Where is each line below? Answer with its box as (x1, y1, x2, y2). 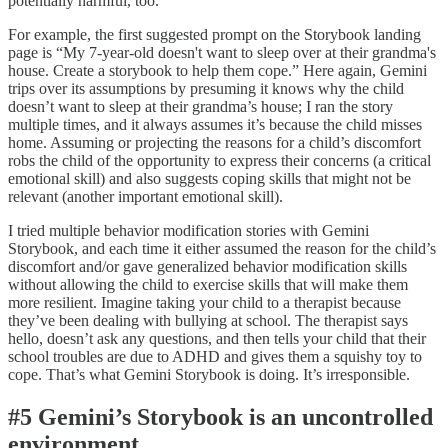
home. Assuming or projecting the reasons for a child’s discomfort (8, 133, 421, 151)
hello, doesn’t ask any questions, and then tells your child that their (8, 329, 426, 347)
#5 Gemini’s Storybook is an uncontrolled (8, 403, 433, 430)
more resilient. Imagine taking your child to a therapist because (8, 293, 401, 311)
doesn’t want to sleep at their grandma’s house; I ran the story (8, 97, 393, 115)
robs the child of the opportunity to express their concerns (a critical (8, 151, 431, 169)
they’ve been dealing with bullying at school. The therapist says (8, 311, 408, 329)
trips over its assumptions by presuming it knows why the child (8, 79, 404, 97)
